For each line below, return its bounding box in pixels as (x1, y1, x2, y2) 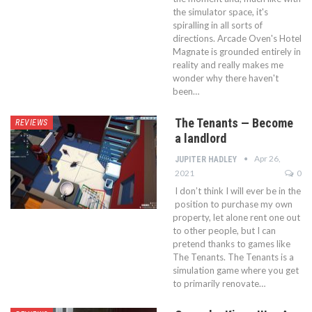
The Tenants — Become (175, 115, 293, 130)
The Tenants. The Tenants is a (173, 251, 294, 263)
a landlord (175, 130, 226, 146)
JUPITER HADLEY (175, 154, 239, 164)
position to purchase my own (175, 198, 292, 210)
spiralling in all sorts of (173, 19, 263, 31)
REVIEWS (15, 117, 48, 127)
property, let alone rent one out (173, 211, 300, 223)
